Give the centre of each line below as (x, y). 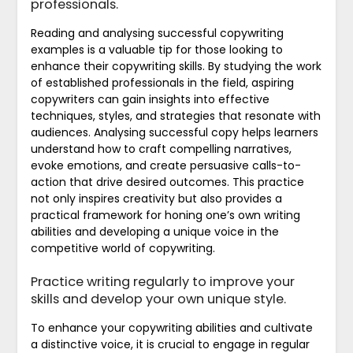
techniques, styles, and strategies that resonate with (175, 115)
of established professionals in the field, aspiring (162, 82)
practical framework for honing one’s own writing (165, 215)
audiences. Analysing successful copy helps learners (174, 132)
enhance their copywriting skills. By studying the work (176, 66)
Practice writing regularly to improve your (162, 281)
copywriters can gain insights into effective (150, 99)
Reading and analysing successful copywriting (157, 33)
